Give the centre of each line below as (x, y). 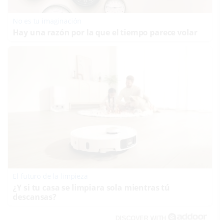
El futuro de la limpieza (50, 176)
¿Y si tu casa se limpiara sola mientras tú (92, 187)
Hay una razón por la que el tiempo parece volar (105, 32)
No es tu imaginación (47, 21)
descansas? (35, 197)
